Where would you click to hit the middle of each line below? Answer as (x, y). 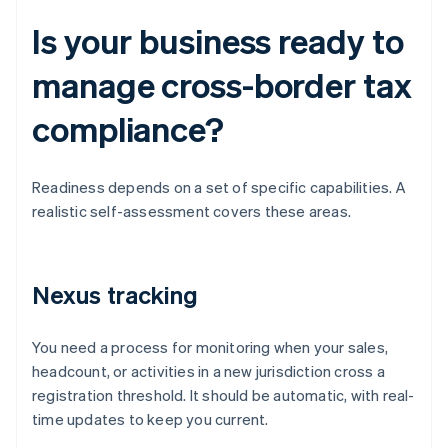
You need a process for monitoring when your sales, (210, 347)
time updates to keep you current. (150, 419)
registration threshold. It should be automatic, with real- (223, 395)
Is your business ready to (218, 41)
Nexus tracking (115, 295)
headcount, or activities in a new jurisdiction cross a (208, 371)
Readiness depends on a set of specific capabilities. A (219, 187)
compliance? (128, 129)
